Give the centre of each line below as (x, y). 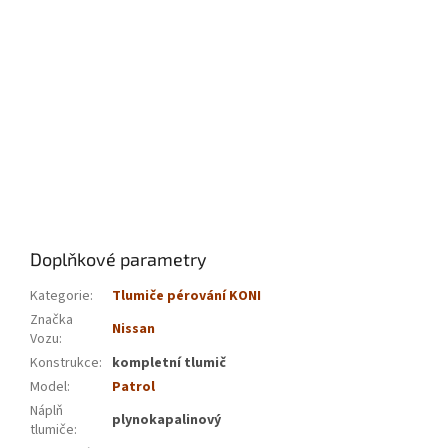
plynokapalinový (166, 420)
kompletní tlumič (169, 363)
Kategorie (60, 296)
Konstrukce (64, 363)
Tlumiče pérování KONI (186, 296)
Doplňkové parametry (118, 259)
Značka (51, 320)
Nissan (133, 329)
